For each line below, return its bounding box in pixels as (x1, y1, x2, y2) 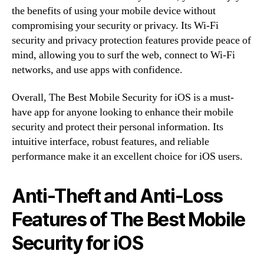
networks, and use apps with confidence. (12, 62, 183, 77)
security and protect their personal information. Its (12, 120, 223, 134)
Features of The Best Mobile (12, 208, 246, 231)
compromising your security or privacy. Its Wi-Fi (12, 18, 219, 32)
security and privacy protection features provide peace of (12, 33, 251, 47)
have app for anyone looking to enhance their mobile (12, 105, 233, 119)
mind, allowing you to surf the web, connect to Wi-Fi (12, 48, 235, 62)
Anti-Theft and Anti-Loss (12, 184, 223, 207)
